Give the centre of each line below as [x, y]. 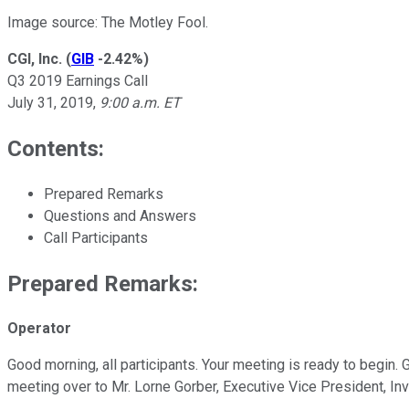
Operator [39, 329]
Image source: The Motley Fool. [108, 22]
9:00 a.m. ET [138, 102]
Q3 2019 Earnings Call [78, 80]
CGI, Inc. [35, 58]
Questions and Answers [120, 215]
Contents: [56, 148]
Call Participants [96, 237]
